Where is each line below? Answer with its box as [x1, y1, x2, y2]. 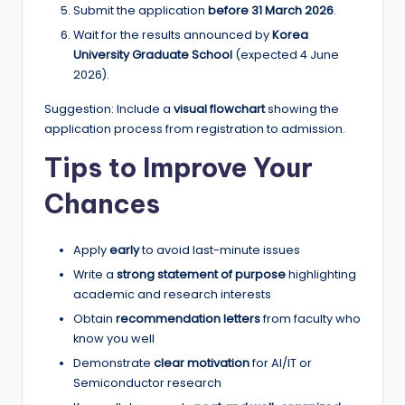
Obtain [73, 310, 116, 326]
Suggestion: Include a [44, 100, 174, 117]
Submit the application [73, 2, 208, 18]
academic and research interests [73, 286, 271, 302]
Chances [44, 186, 160, 221]
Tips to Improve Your [44, 150, 313, 184]
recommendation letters [116, 310, 260, 326]
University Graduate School [73, 46, 232, 62]
